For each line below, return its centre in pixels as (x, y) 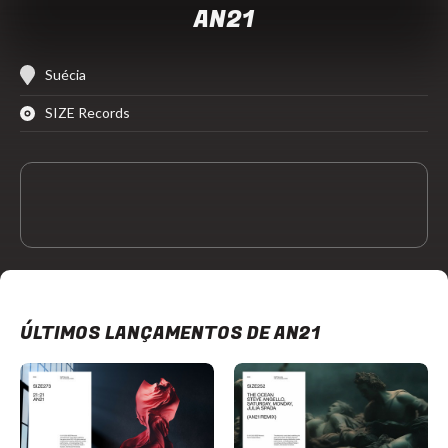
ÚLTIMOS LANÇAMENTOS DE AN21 (170, 333)
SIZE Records (87, 112)
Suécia (65, 74)
